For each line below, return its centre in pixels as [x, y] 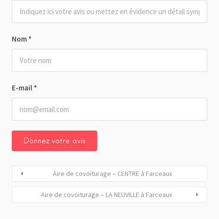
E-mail [23, 88]
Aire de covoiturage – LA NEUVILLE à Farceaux [107, 194]
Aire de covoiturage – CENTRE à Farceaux [112, 173]
